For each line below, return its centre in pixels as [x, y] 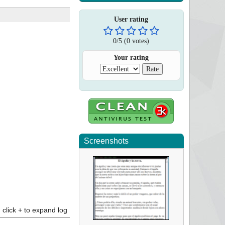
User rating [131, 19]
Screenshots [106, 141]
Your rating [131, 58]
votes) [140, 41]
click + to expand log [35, 210]
